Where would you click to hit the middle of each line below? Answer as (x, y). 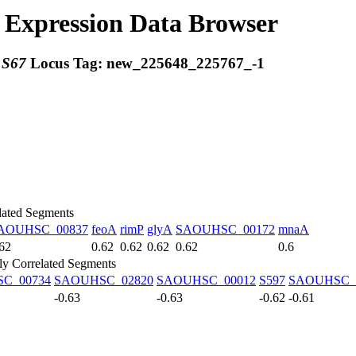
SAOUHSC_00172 (225, 229)
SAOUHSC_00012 (206, 280)
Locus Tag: (68, 64)
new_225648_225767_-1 (186, 64)
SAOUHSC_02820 (104, 280)
